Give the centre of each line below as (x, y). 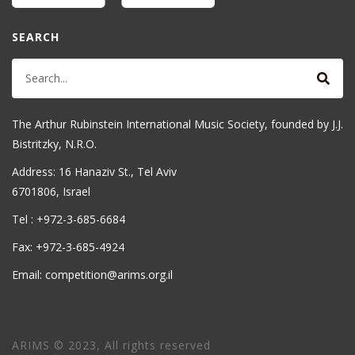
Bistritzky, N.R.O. (54, 143)
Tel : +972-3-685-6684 (69, 219)
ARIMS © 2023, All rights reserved (111, 345)
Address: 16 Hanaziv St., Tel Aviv (94, 171)
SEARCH (36, 36)
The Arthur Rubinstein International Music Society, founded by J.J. (177, 124)
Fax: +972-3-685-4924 (68, 246)
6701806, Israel (51, 191)
